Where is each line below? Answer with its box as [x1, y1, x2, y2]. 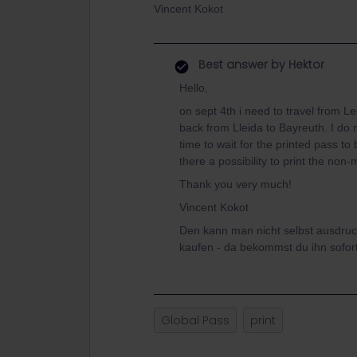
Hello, [179, 81, 208, 94]
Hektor [285, 57, 324, 73]
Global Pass [161, 312, 229, 328]
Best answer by [198, 57, 285, 73]
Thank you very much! [179, 178, 292, 190]
